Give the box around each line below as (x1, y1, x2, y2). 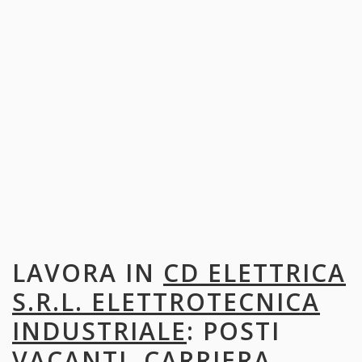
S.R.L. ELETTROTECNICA (12, 284, 320, 318)
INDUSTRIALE (12, 314, 187, 347)
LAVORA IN (12, 255, 163, 289)
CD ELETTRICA (163, 255, 346, 289)
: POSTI (187, 314, 280, 347)
